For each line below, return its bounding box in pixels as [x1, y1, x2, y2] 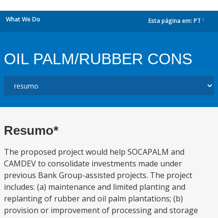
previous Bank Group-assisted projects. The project [4, 170, 192, 181]
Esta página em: [148, 17, 194, 25]
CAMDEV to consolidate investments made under [4, 158, 182, 169]
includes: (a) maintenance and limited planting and [4, 182, 185, 192]
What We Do [6, 15, 40, 23]
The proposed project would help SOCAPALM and [4, 146, 184, 157]
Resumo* [4, 123, 58, 138]
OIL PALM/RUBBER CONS [4, 50, 192, 68]
